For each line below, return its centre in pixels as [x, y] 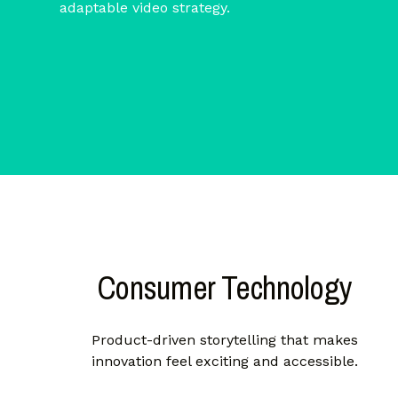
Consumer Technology [224, 288]
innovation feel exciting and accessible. [224, 362]
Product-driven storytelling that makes [224, 340]
